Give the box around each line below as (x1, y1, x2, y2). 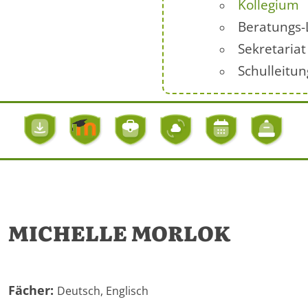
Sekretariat (238, 39, 306, 58)
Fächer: (8, 282, 57, 298)
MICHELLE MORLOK (8, 217, 230, 247)
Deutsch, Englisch (57, 283, 148, 298)
